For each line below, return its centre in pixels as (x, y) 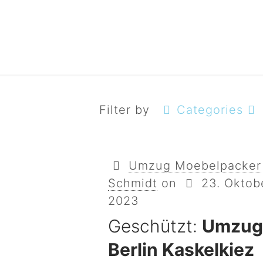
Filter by (124, 110)
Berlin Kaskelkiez (181, 249)
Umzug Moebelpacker (195, 166)
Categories (210, 110)
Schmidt (133, 183)
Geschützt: (155, 226)
